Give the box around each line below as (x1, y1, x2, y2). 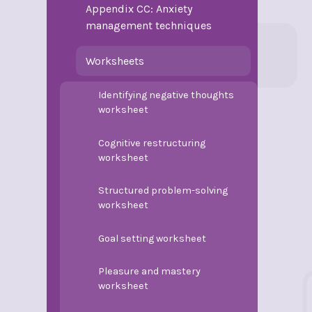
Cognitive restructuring (98, 136, 206, 149)
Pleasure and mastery (98, 265, 201, 278)
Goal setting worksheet (98, 232, 207, 244)
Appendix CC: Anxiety (85, 2, 192, 16)
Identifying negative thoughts (98, 89, 235, 102)
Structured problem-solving (98, 185, 228, 197)
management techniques (85, 19, 212, 33)
